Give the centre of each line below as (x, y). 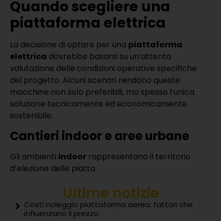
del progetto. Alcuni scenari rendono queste (95, 80)
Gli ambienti (34, 156)
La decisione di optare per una (69, 45)
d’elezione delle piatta (53, 168)
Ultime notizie (111, 193)
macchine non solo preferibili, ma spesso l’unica (102, 92)
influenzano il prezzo (61, 213)
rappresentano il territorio (138, 156)
